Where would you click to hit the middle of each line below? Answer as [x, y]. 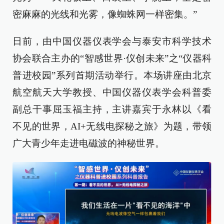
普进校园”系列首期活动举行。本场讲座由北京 [112, 75]
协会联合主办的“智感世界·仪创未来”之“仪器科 [112, 58]
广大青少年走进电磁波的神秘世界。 [88, 143]
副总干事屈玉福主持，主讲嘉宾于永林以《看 [112, 109]
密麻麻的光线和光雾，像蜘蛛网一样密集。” [105, 14]
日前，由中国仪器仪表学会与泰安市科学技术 [112, 41]
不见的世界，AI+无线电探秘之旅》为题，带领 [112, 126]
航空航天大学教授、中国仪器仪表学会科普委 [112, 92]
